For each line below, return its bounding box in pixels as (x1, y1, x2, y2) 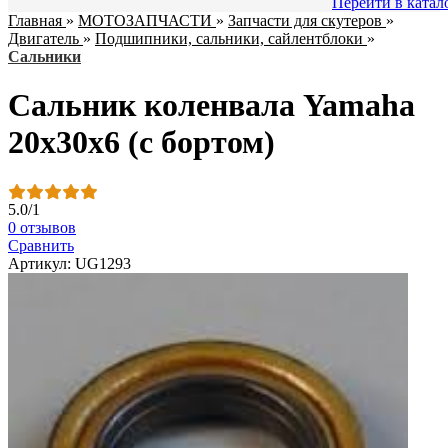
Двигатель (8, 30, 79, 47)
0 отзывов (8, 218, 76, 236)
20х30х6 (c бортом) (8, 124, 275, 161)
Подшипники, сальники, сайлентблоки (95, 30, 363, 47)
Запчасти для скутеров (228, 12, 382, 29)
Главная (8, 12, 62, 29)
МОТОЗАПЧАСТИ (78, 12, 212, 29)
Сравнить (8, 236, 74, 254)
